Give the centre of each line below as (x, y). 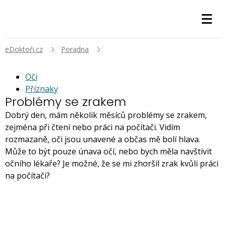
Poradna (75, 49)
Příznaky (42, 89)
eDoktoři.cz (24, 49)
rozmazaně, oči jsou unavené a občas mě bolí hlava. (103, 139)
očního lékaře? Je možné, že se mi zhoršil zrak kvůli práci (112, 163)
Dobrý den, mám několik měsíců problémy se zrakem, (106, 115)
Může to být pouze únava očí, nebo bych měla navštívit (108, 151)
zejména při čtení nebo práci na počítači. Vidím (93, 127)
